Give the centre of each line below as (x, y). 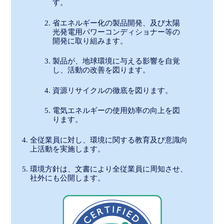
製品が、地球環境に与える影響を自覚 (116, 61)
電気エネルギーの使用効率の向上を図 (116, 111)
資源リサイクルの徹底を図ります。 (112, 90)
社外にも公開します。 (67, 178)
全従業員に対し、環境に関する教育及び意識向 (108, 140)
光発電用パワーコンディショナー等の (116, 32)
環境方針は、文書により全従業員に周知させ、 (108, 169)
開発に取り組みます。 (90, 41)
